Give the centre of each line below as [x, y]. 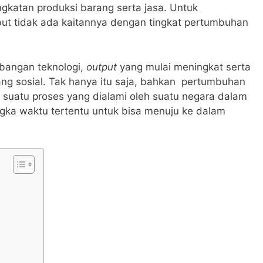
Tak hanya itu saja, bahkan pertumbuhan [147, 81]
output [103, 67]
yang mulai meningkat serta [185, 67]
